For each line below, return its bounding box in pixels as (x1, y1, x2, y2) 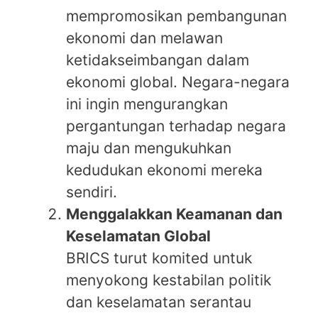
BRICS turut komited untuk (66, 248, 252, 267)
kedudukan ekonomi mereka (66, 160, 263, 179)
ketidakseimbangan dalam (66, 50, 249, 69)
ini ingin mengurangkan (66, 94, 228, 113)
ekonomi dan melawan (66, 28, 223, 47)
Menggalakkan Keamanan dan (66, 204, 283, 223)
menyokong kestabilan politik (66, 270, 271, 289)
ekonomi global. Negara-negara (66, 72, 290, 91)
